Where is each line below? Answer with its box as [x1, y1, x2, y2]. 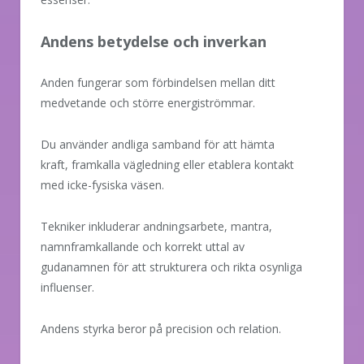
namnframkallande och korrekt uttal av [41, 238, 245, 254]
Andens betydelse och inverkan [41, 31, 266, 51]
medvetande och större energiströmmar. [41, 94, 255, 110]
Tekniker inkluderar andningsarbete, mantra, [41, 218, 272, 234]
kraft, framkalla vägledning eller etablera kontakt [41, 156, 294, 172]
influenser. [41, 279, 94, 295]
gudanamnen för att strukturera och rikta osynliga [41, 258, 302, 275]
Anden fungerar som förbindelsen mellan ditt [41, 74, 275, 90]
